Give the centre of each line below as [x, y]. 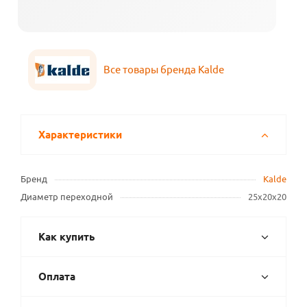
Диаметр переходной [67, 197]
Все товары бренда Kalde [164, 70]
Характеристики [80, 135]
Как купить [66, 237]
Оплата [57, 277]
